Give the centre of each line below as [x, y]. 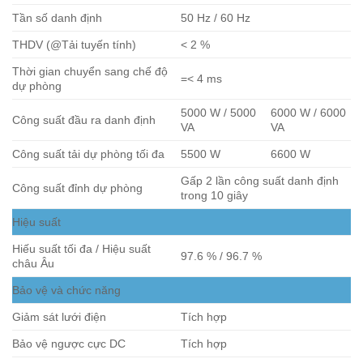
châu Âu [33, 264]
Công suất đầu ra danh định [84, 120]
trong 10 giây [215, 196]
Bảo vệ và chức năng [66, 290]
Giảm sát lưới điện [59, 317]
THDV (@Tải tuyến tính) [74, 45]
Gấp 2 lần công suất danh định [260, 181]
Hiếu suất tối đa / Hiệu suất [81, 249]
